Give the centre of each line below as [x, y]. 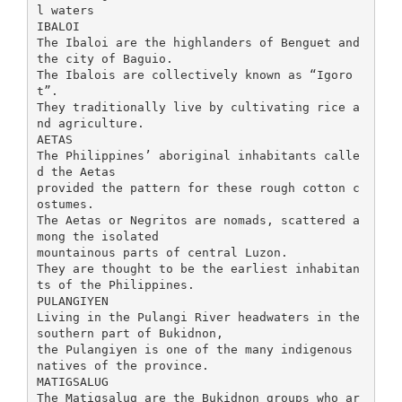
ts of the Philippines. [115, 284]
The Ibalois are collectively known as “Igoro [194, 74]
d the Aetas [76, 171]
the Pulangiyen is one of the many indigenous [194, 349]
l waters [65, 10]
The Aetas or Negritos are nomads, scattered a [198, 220]
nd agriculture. [90, 123]
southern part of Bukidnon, [130, 333]
